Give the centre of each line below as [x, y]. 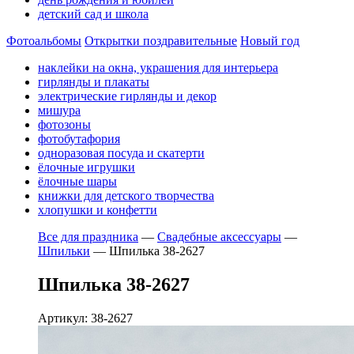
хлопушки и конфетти [98, 210]
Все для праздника [88, 237]
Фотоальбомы [44, 41]
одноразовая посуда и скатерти [121, 153]
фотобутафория [79, 139]
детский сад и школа [93, 14]
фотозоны [64, 124]
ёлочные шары [77, 181]
